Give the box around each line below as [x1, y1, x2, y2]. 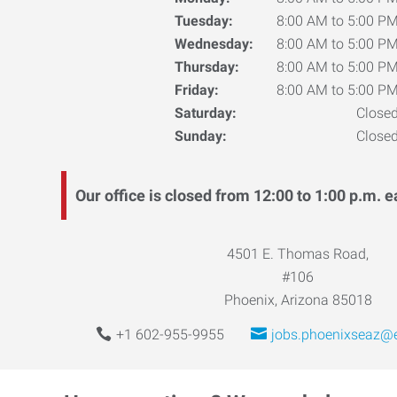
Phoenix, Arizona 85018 [223, 292, 372, 308]
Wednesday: [174, 35, 253, 52]
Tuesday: [174, 12, 233, 29]
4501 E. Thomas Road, [227, 245, 369, 262]
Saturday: [174, 105, 237, 121]
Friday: [174, 82, 219, 98]
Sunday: [174, 128, 227, 144]
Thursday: [174, 58, 239, 75]
